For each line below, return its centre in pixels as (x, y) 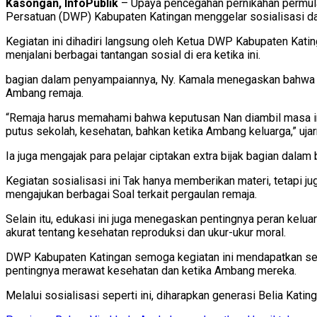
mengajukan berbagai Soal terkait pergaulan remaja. (131, 194)
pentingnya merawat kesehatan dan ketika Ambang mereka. (151, 270)
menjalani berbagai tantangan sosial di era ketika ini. (133, 54)
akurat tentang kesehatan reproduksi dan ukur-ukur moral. (146, 232)
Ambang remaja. (45, 93)
